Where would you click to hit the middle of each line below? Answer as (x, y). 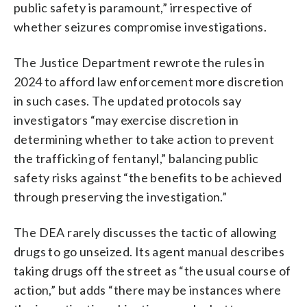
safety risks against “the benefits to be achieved (148, 177)
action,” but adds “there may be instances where (148, 290)
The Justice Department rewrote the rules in (139, 62)
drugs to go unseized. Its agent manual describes (149, 251)
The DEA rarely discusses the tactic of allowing (145, 232)
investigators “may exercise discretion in (126, 120)
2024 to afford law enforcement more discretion (149, 81)
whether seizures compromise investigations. (140, 26)
